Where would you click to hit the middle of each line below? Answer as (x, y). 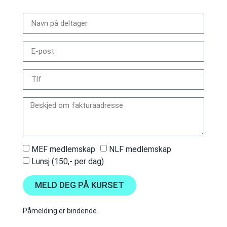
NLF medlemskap (140, 149)
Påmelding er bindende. (60, 211)
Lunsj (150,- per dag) (67, 161)
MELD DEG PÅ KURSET (79, 185)
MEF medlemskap (63, 149)
